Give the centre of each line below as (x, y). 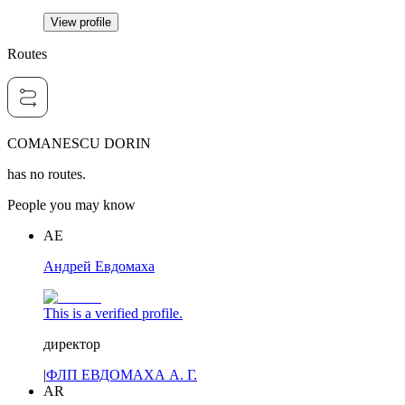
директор (72, 344)
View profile (81, 23)
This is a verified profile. (113, 314)
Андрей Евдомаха (99, 267)
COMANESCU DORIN (79, 144)
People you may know (71, 205)
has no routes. (47, 174)
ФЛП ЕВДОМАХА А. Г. (122, 375)
